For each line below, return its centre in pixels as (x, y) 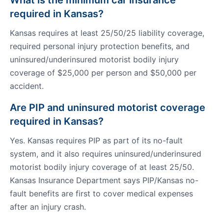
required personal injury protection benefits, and (100, 46)
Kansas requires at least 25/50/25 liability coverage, (107, 33)
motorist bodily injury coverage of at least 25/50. (102, 167)
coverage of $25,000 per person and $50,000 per (103, 73)
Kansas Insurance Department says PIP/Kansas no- (104, 180)
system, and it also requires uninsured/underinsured (106, 154)
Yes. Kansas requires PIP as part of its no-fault (96, 140)
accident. (27, 86)
